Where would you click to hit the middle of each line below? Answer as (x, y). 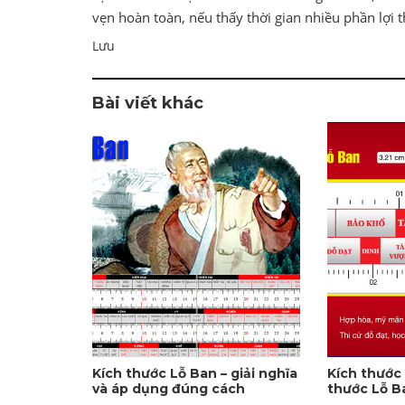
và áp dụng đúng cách (169, 388)
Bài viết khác (148, 103)
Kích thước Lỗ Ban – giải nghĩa (195, 373)
